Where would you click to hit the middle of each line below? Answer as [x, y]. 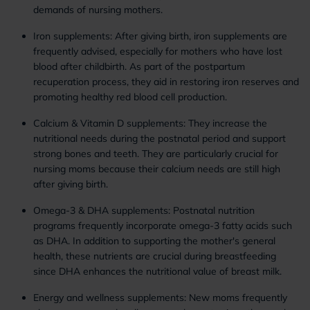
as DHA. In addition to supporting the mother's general [154, 241]
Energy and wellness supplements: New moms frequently [160, 298]
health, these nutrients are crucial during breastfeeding [155, 256]
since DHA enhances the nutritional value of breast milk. [157, 271]
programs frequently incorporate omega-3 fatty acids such [163, 226]
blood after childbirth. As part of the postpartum [139, 66]
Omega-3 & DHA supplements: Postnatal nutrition [144, 210]
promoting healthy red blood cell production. [130, 97]
